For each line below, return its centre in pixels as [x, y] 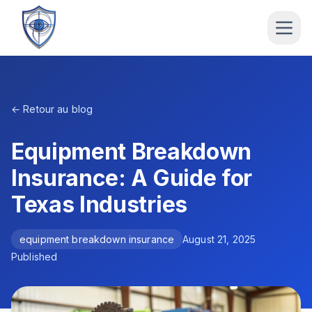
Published [34, 257]
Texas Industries [99, 204]
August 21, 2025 [219, 239]
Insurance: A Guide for [132, 178]
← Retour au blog [52, 109]
